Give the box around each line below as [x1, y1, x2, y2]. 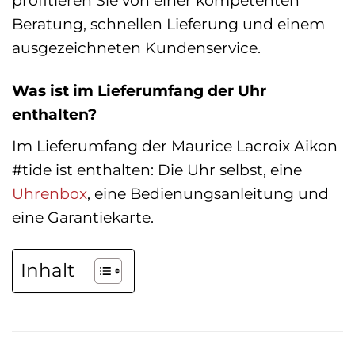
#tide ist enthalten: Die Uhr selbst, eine [12, 160, 302, 180]
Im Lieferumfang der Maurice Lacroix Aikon [12, 136, 338, 156]
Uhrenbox [12, 184, 87, 204]
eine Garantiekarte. [12, 208, 154, 227]
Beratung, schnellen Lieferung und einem [12, 13, 325, 33]
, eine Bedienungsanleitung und [87, 184, 329, 204]
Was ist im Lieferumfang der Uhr [12, 81, 266, 101]
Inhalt [21, 259, 74, 282]
